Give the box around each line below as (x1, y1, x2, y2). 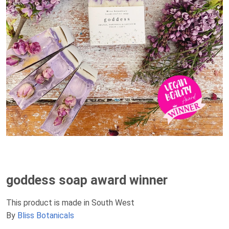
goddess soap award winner (6, 172, 168, 188)
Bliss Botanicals (17, 210, 74, 220)
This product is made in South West (6, 197, 134, 208)
